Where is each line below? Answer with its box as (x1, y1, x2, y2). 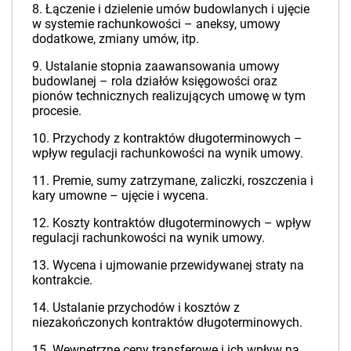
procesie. (32, 103, 81, 118)
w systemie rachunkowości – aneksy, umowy (32, 16, 280, 31)
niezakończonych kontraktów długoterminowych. (32, 314, 302, 330)
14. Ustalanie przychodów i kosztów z (32, 299, 240, 315)
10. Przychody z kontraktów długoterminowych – (32, 130, 302, 146)
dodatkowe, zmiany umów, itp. (32, 31, 199, 46)
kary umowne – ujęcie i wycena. (32, 187, 208, 203)
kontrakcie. (32, 272, 92, 288)
